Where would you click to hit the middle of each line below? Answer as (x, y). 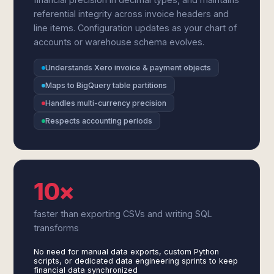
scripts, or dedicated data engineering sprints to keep (136, 261)
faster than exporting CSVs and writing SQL (123, 214)
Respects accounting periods (99, 121)
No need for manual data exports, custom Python (127, 252)
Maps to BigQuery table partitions (106, 85)
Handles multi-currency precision (106, 103)
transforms (57, 228)
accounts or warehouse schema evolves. (119, 42)
